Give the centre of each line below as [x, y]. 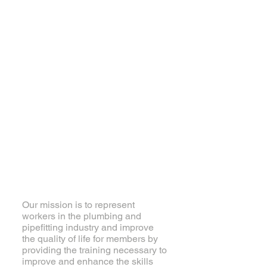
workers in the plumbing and [82, 216]
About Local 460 [75, 191]
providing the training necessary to [94, 250]
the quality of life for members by [90, 239]
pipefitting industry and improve [88, 227]
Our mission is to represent [78, 205]
